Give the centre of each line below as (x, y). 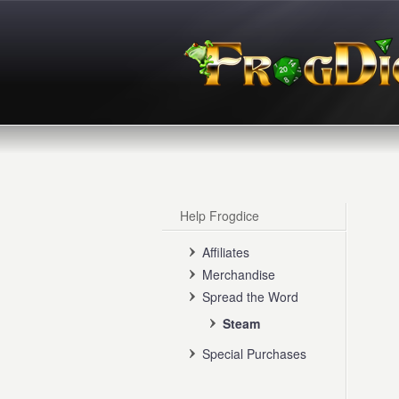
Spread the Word (250, 297)
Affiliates (226, 252)
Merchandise (239, 274)
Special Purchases (254, 354)
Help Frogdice (220, 216)
